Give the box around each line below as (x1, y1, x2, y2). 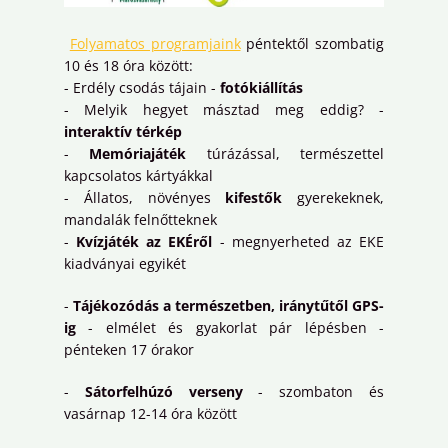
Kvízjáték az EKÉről (76, 232, 213, 252)
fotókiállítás (220, 78, 303, 98)
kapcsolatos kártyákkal (64, 166, 213, 186)
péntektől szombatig (240, 34, 384, 54)
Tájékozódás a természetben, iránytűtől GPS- (73, 296, 384, 316)
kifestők (225, 188, 283, 208)
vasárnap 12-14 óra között (64, 404, 237, 424)
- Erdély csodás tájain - (64, 78, 220, 98)
